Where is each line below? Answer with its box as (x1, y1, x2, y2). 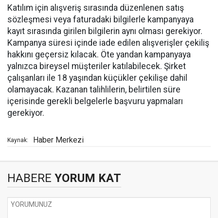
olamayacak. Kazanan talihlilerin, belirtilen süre (7, 85, 181, 94)
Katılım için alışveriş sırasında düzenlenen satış (7, 3, 184, 13)
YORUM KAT (52, 171, 121, 185)
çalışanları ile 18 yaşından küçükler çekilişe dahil (7, 73, 187, 83)
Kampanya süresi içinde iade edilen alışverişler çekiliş (7, 38, 209, 48)
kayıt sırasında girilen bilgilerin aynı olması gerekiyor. (7, 26, 202, 36)
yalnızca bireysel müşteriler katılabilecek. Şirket (7, 61, 186, 71)
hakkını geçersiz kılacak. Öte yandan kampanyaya (7, 50, 191, 59)
